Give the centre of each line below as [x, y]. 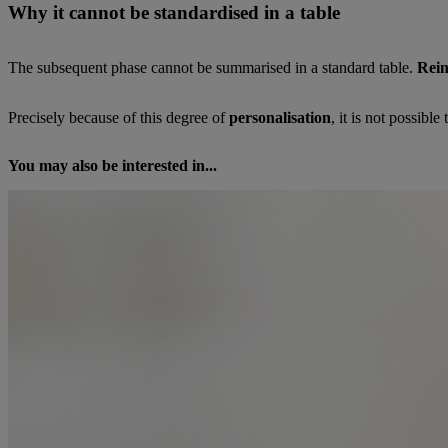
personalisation [280, 118]
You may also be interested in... [112, 166]
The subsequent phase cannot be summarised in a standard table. [212, 68]
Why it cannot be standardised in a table [174, 13]
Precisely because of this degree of [118, 118]
